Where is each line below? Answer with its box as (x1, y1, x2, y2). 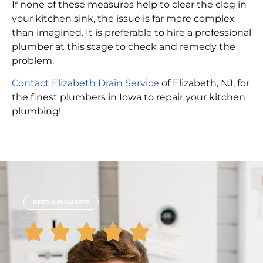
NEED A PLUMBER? (33, 198, 89, 207)
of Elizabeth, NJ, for (159, 77, 249, 89)
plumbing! (12, 106, 61, 117)
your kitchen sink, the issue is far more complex (12, 13, 235, 25)
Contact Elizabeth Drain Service (12, 77, 159, 89)
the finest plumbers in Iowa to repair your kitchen (12, 92, 245, 103)
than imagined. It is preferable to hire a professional (12, 27, 251, 39)
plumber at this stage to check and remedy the (12, 41, 235, 53)
